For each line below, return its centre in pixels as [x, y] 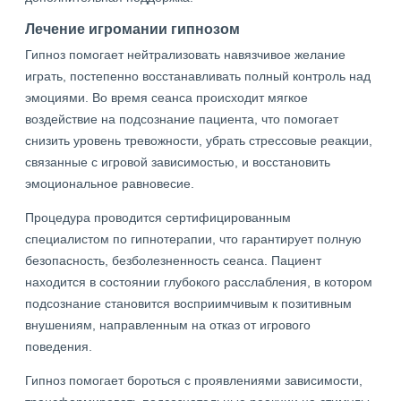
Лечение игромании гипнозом [132, 29]
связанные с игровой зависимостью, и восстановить [178, 162]
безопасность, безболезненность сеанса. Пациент [173, 260]
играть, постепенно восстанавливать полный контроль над [198, 76]
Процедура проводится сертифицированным [158, 218]
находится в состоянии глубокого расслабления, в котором [199, 282]
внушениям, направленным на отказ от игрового [168, 325]
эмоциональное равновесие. [110, 183]
